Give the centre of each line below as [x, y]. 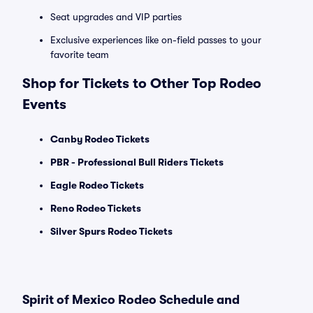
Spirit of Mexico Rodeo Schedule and [131, 300]
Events [44, 104]
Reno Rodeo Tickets [96, 208]
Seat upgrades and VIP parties [116, 17]
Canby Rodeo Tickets [100, 139]
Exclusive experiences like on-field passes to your [156, 40]
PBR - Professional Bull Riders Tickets [137, 162]
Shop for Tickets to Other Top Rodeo [142, 83]
